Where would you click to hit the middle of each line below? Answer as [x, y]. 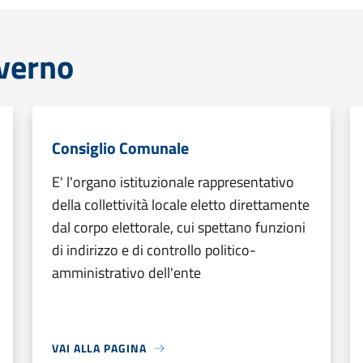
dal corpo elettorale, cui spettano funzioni [179, 227]
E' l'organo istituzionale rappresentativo [173, 182]
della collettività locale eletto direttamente [181, 205]
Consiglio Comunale [120, 148]
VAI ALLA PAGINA [99, 348]
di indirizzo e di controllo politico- [154, 250]
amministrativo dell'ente [126, 273]
